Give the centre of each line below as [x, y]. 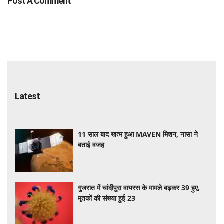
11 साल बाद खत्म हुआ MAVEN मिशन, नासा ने [138, 134]
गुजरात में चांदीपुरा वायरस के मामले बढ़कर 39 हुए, [139, 188]
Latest [27, 96]
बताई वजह [91, 144]
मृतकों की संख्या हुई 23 [107, 198]
